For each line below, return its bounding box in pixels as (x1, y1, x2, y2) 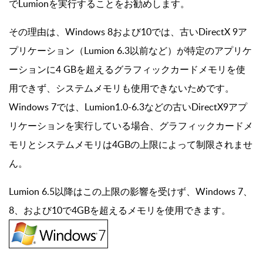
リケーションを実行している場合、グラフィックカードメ (9, 119, 253, 133)
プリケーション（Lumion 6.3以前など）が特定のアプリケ (9, 44, 252, 58)
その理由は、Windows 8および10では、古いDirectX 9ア (9, 25, 247, 39)
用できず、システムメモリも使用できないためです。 (9, 82, 234, 95)
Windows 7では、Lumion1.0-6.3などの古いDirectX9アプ (9, 100, 247, 114)
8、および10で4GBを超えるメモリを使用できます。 (9, 204, 231, 217)
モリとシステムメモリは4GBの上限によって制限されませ (9, 138, 252, 151)
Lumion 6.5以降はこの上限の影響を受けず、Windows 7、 (9, 185, 252, 198)
